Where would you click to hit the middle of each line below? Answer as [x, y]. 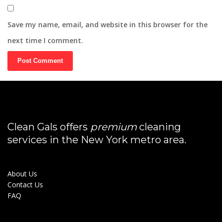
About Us [22, 174]
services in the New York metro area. [97, 140]
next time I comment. [45, 40]
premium [113, 127]
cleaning [159, 127]
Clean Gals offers [49, 127]
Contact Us [25, 185]
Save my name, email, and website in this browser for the [108, 25]
